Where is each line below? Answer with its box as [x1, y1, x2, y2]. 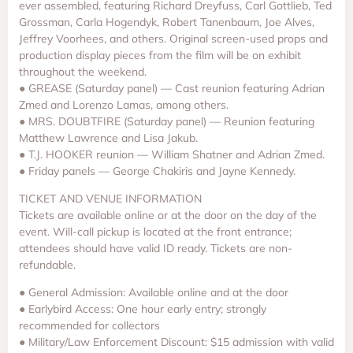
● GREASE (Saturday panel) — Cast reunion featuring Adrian [19, 80, 325, 95]
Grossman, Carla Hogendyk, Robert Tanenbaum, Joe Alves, [19, 14, 314, 29]
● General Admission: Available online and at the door [19, 285, 288, 300]
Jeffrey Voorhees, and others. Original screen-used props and [19, 31, 328, 46]
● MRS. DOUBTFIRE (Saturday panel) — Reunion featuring [19, 113, 314, 128]
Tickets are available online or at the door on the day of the [19, 208, 317, 223]
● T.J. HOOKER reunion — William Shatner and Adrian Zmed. [19, 147, 325, 162]
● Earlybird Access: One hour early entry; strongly [19, 302, 266, 317]
